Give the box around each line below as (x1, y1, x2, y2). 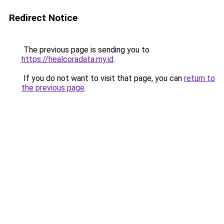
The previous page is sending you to (21, 45, 149, 54)
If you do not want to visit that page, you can (21, 73, 184, 83)
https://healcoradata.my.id (21, 54, 113, 64)
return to (184, 73, 215, 83)
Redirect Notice (9, 12, 77, 23)
